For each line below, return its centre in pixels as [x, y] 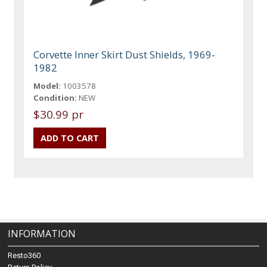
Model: [47, 86]
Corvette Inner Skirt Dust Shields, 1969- [125, 54]
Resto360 [24, 255]
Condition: [55, 97]
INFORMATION [42, 234]
